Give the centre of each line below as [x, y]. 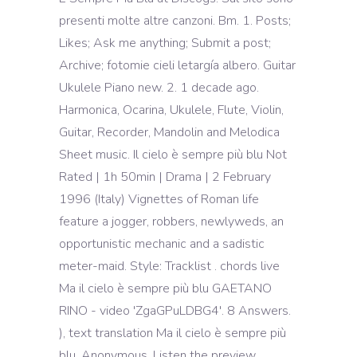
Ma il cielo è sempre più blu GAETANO [165, 288]
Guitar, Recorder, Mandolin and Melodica [169, 132]
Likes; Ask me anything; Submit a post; [165, 43]
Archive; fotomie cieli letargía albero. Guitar [177, 65]
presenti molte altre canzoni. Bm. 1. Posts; [175, 21]
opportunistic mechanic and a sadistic [162, 244]
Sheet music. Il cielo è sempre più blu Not [173, 155]
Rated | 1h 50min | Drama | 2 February [165, 177]
